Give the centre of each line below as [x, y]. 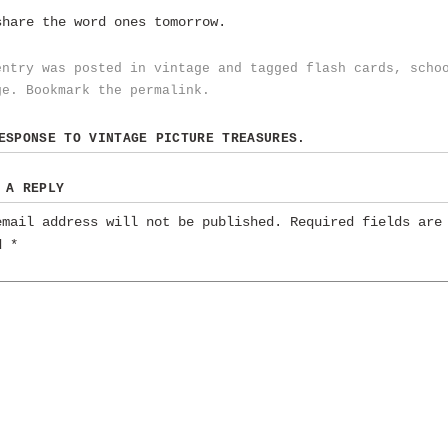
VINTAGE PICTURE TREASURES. [197, 138]
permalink [166, 90]
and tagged [258, 68]
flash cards [350, 68]
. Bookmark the [70, 90]
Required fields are [366, 222]
